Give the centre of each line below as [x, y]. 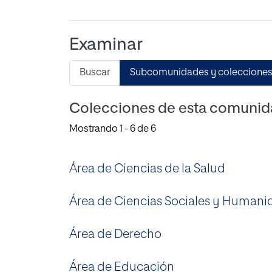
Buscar [95, 73]
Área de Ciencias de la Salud [147, 168]
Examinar [106, 45]
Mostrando [94, 129]
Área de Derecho [115, 234]
